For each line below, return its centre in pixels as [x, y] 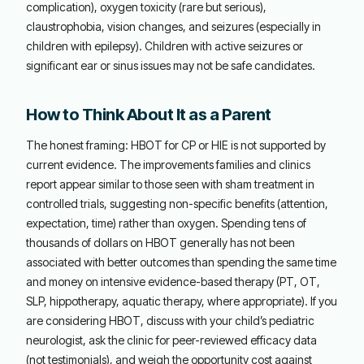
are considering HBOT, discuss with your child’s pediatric [170, 321]
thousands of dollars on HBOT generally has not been [160, 243]
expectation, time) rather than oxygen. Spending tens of [166, 223]
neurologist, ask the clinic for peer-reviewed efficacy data [171, 340]
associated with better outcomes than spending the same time [181, 262]
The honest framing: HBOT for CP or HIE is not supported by [176, 145]
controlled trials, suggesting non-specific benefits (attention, [177, 204]
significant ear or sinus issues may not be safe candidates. [171, 65]
